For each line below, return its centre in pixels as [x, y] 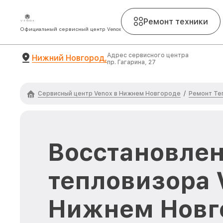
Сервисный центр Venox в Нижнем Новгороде [109, 93]
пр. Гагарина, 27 [131, 62]
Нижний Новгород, [69, 58]
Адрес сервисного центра [148, 55]
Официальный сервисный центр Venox [70, 29]
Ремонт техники [176, 21]
